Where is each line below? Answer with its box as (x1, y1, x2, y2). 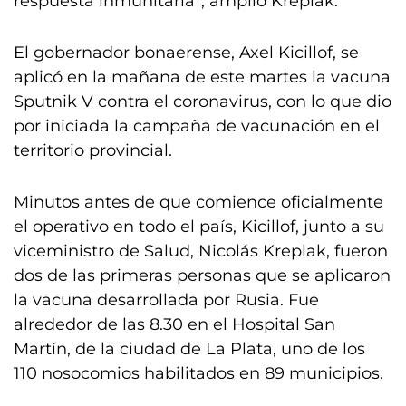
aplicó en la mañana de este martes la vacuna (14, 67, 391, 87)
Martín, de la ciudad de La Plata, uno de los (14, 339, 365, 359)
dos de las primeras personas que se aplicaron (14, 266, 391, 285)
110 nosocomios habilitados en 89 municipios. (14, 363, 383, 383)
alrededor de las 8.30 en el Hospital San (14, 314, 335, 334)
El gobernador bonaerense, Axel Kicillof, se (14, 43, 359, 63)
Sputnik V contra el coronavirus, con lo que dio (14, 92, 391, 111)
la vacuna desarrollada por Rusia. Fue (14, 290, 319, 310)
